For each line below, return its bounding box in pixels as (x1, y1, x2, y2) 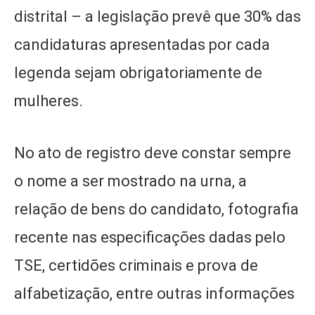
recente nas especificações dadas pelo (14, 229, 285, 247)
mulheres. (14, 92, 83, 110)
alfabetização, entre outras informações (14, 285, 295, 303)
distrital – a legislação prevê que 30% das (14, 8, 301, 26)
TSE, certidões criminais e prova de (14, 257, 258, 275)
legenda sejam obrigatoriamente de (14, 64, 262, 82)
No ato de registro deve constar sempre (14, 144, 291, 162)
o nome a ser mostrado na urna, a (14, 172, 247, 191)
